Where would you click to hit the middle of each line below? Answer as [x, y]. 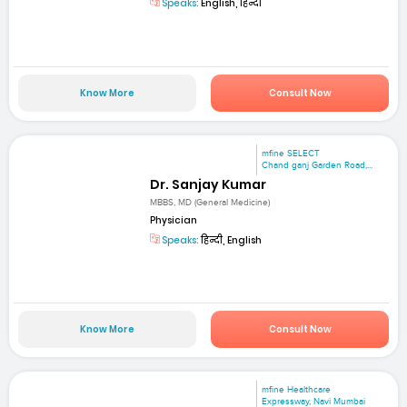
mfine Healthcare [297, 390]
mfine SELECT [291, 153]
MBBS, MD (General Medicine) [210, 203]
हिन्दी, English [231, 240]
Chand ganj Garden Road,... [318, 165]
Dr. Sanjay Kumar [208, 184]
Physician [174, 220]
